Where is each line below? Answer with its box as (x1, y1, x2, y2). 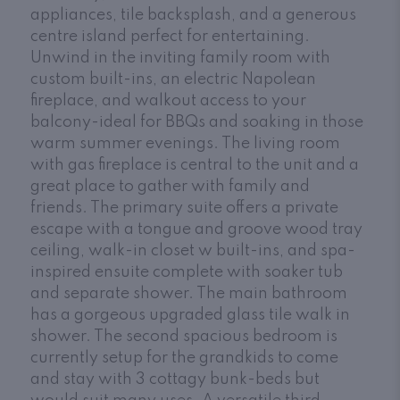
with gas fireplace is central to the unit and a (30, 156, 359, 173)
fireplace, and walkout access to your (30, 92, 306, 109)
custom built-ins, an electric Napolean (30, 71, 316, 87)
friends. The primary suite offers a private (30, 199, 338, 216)
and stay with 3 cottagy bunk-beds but (30, 371, 320, 387)
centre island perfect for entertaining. (30, 28, 310, 45)
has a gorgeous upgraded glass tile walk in (30, 306, 350, 323)
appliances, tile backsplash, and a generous (30, 6, 356, 23)
